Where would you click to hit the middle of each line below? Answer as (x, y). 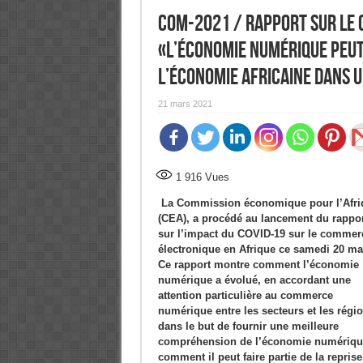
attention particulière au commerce (245, 295)
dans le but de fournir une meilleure (248, 326)
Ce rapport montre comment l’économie (258, 265)
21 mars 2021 (185, 104)
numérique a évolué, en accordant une (254, 280)
